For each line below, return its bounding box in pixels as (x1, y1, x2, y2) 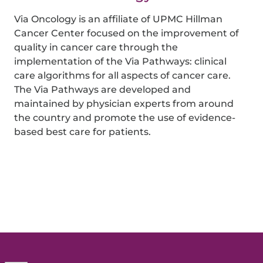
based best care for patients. (14, 126, 151, 137)
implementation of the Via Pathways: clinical (14, 55, 227, 67)
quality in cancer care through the (14, 41, 178, 53)
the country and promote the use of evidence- (14, 112, 236, 123)
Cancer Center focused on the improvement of (14, 27, 240, 39)
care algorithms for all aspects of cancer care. (14, 69, 231, 81)
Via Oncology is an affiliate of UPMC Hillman (14, 13, 223, 25)
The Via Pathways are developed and (14, 83, 191, 95)
